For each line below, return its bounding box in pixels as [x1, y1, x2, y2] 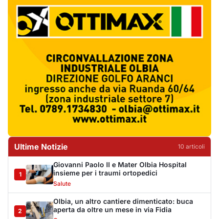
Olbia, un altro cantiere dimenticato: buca [53, 197, 193, 206]
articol [184, 143, 203, 151]
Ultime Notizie [14, 142, 68, 152]
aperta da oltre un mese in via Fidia [53, 205, 172, 214]
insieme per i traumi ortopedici [53, 169, 157, 177]
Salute [53, 180, 71, 188]
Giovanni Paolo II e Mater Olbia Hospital [53, 160, 187, 169]
